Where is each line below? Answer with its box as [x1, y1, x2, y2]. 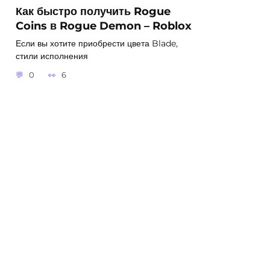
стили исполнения [16, 50, 88, 61]
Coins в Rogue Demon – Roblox [16, 19, 192, 32]
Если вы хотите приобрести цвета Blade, [16, 37, 178, 49]
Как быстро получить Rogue [16, 4, 171, 17]
